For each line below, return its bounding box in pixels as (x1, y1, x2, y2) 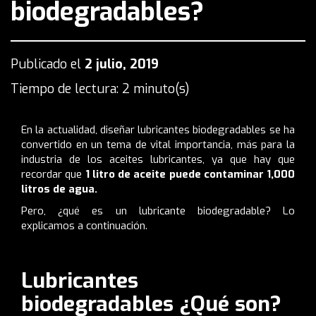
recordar (21, 166, 62, 181)
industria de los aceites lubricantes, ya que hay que (21, 152, 295, 166)
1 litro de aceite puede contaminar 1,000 (85, 166, 295, 181)
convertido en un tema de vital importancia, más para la (21, 137, 295, 152)
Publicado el (11, 55, 85, 73)
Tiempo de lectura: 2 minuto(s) (11, 80, 190, 97)
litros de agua (21, 181, 95, 196)
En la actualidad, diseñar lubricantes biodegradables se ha (21, 122, 295, 137)
